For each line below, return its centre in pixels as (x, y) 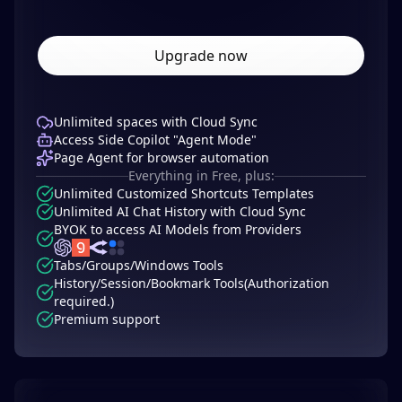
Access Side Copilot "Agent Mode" (155, 140)
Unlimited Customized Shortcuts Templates (184, 194)
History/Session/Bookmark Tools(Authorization (192, 284)
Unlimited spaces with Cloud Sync (156, 122)
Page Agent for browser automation (162, 158)
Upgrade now (201, 56)
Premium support (107, 319)
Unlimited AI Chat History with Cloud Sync (180, 212)
